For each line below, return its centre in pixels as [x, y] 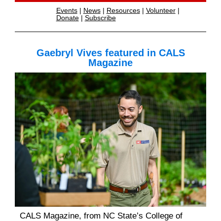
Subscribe [100, 18]
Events [67, 11]
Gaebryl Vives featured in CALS [110, 53]
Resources [123, 11]
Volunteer [161, 11]
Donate [67, 18]
